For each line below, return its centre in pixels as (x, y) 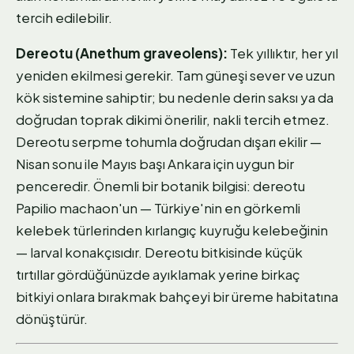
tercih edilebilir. (64, 18)
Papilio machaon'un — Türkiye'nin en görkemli (158, 208)
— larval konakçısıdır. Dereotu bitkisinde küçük (159, 252)
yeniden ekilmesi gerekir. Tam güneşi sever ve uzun (175, 75)
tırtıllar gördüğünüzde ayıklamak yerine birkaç (158, 275)
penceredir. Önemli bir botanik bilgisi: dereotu (160, 186)
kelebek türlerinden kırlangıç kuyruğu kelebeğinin (172, 230)
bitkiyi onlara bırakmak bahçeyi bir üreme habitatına (177, 297)
